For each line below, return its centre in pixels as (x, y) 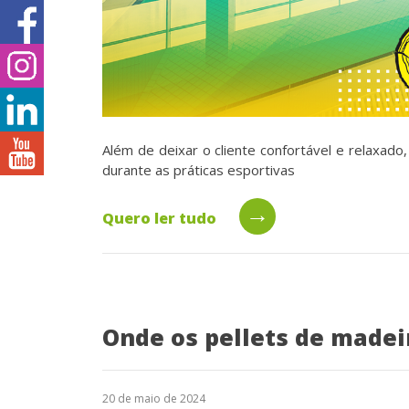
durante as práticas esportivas (199, 169)
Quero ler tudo (159, 218)
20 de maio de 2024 (154, 398)
